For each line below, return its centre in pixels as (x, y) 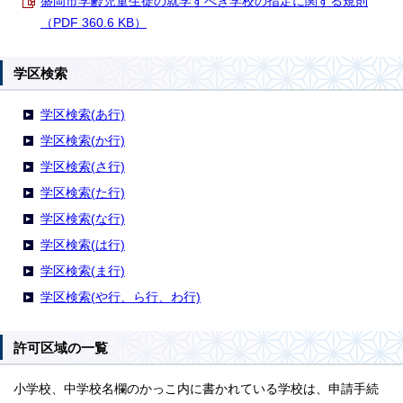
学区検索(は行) (83, 245)
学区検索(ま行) (83, 271)
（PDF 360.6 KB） (94, 22)
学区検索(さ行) (83, 166)
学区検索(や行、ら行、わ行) (121, 297)
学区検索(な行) (83, 219)
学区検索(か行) (83, 140)
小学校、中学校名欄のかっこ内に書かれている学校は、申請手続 (196, 389)
